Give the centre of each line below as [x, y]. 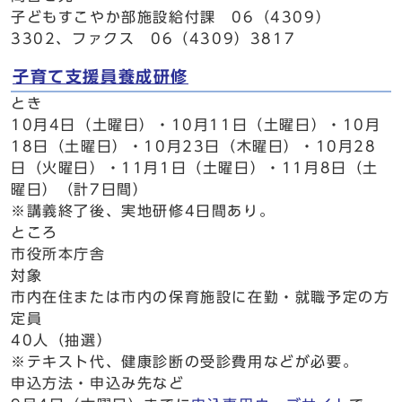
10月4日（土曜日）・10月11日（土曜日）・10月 [196, 125]
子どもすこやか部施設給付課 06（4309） [171, 17]
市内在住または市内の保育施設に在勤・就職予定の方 [201, 297]
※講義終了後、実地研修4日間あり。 [143, 211]
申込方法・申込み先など [98, 383]
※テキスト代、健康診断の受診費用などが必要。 [185, 362]
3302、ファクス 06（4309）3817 [153, 39]
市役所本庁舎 [58, 254]
